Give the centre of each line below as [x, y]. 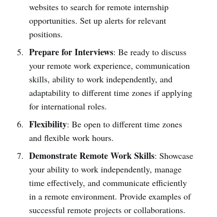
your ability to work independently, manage [105, 169]
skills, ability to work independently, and [101, 79]
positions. [46, 34]
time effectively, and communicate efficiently [108, 182]
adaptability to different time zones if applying [110, 92]
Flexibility [48, 124]
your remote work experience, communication [109, 65]
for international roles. [68, 106]
